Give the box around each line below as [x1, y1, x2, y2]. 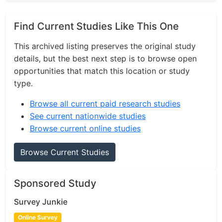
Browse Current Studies [20, 147, 109, 157]
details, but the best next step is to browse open [14, 54, 197, 63]
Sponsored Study [14, 177, 96, 189]
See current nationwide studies [30, 111, 146, 121]
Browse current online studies [30, 123, 141, 133]
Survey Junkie [14, 197, 67, 207]
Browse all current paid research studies [30, 99, 180, 109]
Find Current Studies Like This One [14, 20, 179, 32]
